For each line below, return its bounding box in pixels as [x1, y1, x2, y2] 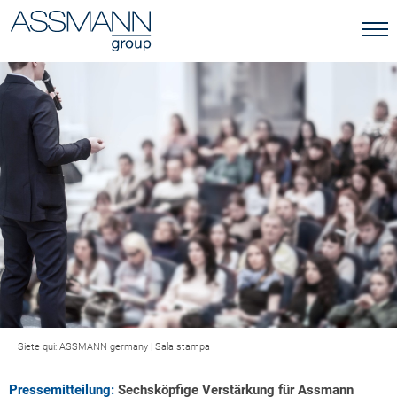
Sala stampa [155, 341, 210, 353]
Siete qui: [18, 341, 59, 353]
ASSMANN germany [59, 341, 148, 353]
